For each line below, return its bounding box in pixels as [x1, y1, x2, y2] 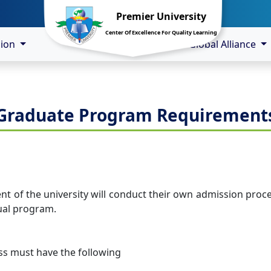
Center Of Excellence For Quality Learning [105, 28, 217, 36]
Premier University [116, 10, 206, 23]
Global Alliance [188, 38, 258, 51]
